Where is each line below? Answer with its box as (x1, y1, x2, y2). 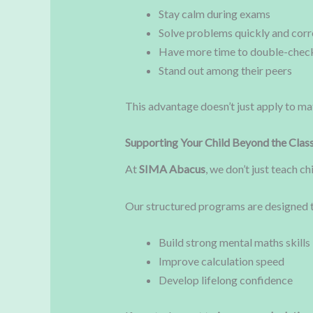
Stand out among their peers (158, 63, 292, 77)
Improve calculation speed (158, 254, 284, 268)
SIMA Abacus (138, 162, 205, 176)
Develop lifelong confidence (158, 273, 293, 287)
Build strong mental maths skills (158, 235, 310, 249)
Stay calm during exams (158, 6, 270, 20)
